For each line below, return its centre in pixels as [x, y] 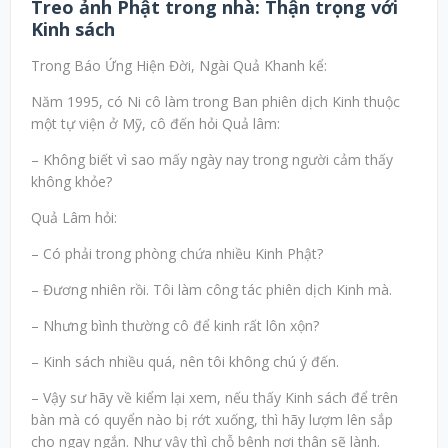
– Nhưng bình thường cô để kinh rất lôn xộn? [175, 326]
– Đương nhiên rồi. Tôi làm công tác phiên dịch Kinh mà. [211, 290]
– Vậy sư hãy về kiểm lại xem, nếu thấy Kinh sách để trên [214, 398]
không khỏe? [71, 182]
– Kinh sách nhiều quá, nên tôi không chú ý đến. [185, 362]
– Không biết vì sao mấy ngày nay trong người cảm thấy [212, 160]
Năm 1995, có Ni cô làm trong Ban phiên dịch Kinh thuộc [215, 102]
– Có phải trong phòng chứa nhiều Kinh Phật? [177, 254]
